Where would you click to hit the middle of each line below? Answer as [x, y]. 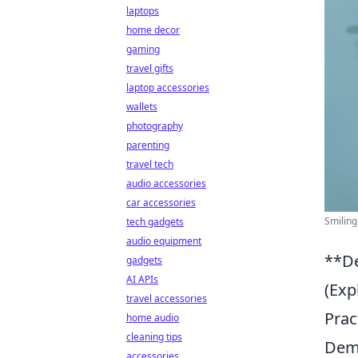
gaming [143, 49]
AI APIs [142, 279]
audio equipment [164, 241]
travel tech [150, 164]
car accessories [161, 203]
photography [155, 126]
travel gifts [150, 68]
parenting [148, 145]
